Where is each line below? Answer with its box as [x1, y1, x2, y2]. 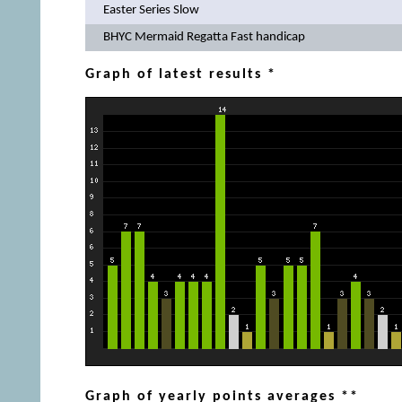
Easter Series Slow [102, 4, 199, 18]
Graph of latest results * [84, 66, 276, 82]
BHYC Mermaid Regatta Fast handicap [102, 31, 305, 45]
